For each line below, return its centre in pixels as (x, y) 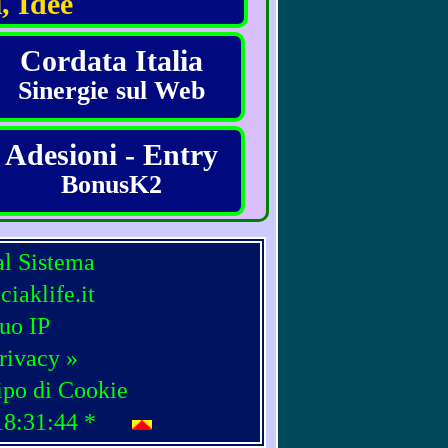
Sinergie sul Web (111, 90)
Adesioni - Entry (111, 154)
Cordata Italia (111, 60)
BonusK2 (111, 184)
